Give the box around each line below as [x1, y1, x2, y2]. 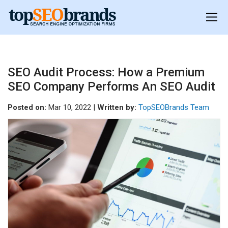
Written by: [97, 103, 136, 112]
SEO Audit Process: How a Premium [8, 65, 205, 79]
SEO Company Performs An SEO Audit [8, 79, 215, 94]
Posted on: [8, 103, 46, 112]
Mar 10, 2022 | [46, 103, 97, 112]
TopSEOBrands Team [138, 103, 209, 112]
